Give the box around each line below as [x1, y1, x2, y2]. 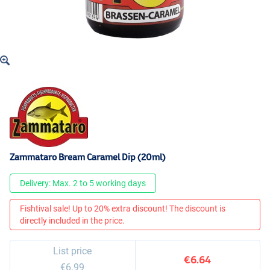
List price [53, 245, 92, 257]
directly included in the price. [20, 216, 125, 226]
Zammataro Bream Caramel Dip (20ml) [10, 152, 166, 163]
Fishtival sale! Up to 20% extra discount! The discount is [20, 204, 225, 214]
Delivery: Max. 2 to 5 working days [20, 178, 146, 189]
